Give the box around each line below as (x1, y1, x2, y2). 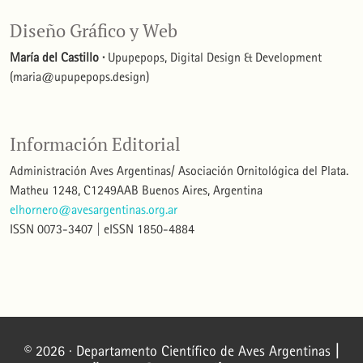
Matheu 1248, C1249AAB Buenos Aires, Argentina (10, 181, 263, 198)
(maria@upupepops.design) (10, 68, 149, 84)
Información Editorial (10, 132, 181, 156)
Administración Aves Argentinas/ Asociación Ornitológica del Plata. (10, 162, 348, 178)
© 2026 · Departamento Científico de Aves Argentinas (23, 342, 335, 360)
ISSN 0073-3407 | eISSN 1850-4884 (10, 220, 194, 237)
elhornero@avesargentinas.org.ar (10, 201, 177, 217)
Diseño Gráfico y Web (10, 19, 177, 42)
